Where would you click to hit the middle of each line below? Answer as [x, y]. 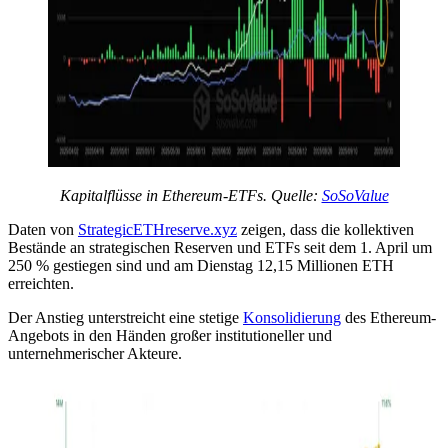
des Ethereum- [388, 317]
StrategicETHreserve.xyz [157, 229]
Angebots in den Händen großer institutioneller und [170, 335]
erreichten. [41, 283]
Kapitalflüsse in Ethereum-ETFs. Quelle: [190, 195]
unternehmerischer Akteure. [95, 353]
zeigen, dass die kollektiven [325, 229]
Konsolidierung [292, 317]
